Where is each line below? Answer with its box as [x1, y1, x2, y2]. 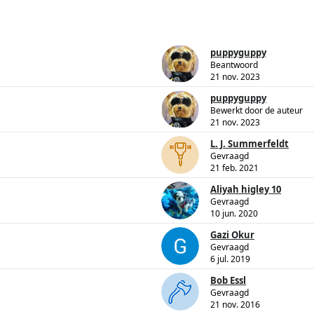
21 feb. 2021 [210, 162, 259, 175]
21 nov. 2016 [210, 299, 260, 311]
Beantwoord [210, 59, 258, 71]
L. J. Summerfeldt [210, 137, 289, 151]
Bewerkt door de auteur [210, 104, 303, 117]
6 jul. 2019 [210, 253, 250, 266]
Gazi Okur [210, 228, 254, 242]
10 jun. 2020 [210, 207, 258, 220]
